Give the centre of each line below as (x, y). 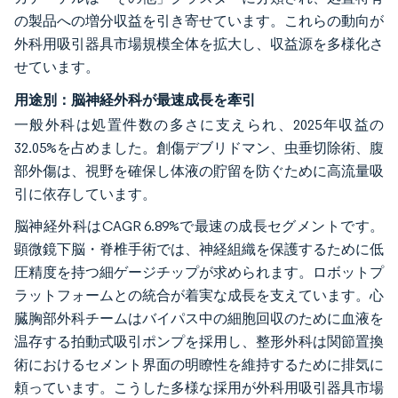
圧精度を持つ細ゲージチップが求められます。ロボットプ (199, 272)
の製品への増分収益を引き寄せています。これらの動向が (199, 20)
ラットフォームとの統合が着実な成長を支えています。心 (199, 295)
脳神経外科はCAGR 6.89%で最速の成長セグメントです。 (199, 226)
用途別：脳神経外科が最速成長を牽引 (135, 99)
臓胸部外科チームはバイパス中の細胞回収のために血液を (199, 318)
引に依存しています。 (85, 194)
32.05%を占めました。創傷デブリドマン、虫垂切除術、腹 (199, 147)
